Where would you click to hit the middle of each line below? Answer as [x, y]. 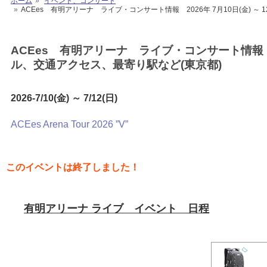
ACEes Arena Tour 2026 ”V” [69, 124]
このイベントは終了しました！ [73, 167]
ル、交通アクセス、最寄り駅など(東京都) [116, 64]
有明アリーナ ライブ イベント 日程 [117, 209]
